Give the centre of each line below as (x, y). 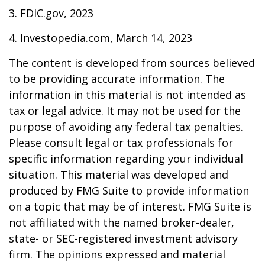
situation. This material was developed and (119, 174)
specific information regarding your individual (126, 159)
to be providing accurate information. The (117, 79)
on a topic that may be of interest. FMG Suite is (130, 206)
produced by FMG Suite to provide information (129, 190)
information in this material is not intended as (127, 95)
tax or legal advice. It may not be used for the (125, 111)
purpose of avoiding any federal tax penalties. (126, 127)
